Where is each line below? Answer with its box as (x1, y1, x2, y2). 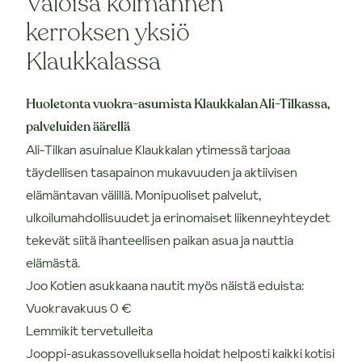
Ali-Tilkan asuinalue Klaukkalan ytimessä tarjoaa (26, 140, 290, 158)
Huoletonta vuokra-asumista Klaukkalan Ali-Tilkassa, (26, 95, 330, 113)
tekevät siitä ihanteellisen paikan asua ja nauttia (26, 230, 293, 249)
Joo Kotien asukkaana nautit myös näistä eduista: (26, 276, 304, 294)
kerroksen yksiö (26, 15, 190, 49)
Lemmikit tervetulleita (26, 321, 153, 339)
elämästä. (26, 253, 80, 271)
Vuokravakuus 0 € (26, 298, 132, 317)
